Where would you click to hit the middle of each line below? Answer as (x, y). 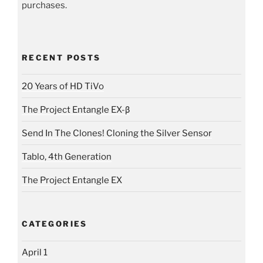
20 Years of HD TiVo (63, 86)
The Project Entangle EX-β (76, 109)
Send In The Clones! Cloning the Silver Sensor (117, 133)
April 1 (35, 253)
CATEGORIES (55, 224)
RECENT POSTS (61, 57)
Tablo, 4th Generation (67, 156)
